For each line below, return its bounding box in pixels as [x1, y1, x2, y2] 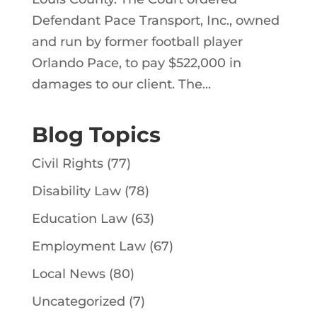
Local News [31, 265, 105, 282]
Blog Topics [31, 121, 161, 148]
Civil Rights [31, 155, 103, 171]
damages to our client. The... [31, 76, 211, 92]
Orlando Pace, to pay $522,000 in [31, 54, 241, 71]
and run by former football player [31, 33, 243, 50]
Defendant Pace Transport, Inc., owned [31, 12, 279, 28]
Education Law [31, 210, 127, 226]
